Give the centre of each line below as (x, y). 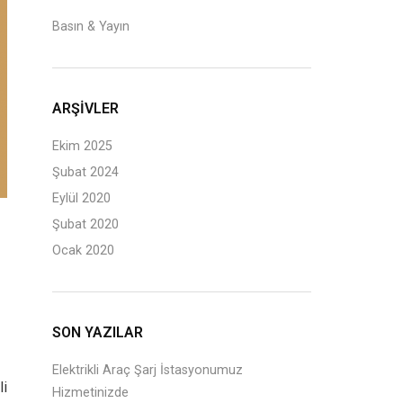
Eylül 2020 (82, 198)
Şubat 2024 (86, 172)
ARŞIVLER (86, 108)
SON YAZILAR (98, 332)
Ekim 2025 (83, 146)
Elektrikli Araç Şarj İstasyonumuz (148, 370)
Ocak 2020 (84, 251)
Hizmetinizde (91, 393)
